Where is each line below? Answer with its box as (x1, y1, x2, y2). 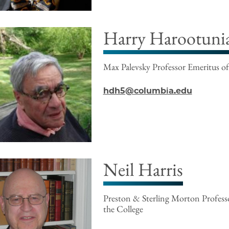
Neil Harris (103, 157, 183, 182)
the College (103, 203, 143, 215)
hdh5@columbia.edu (103, 86, 192, 96)
